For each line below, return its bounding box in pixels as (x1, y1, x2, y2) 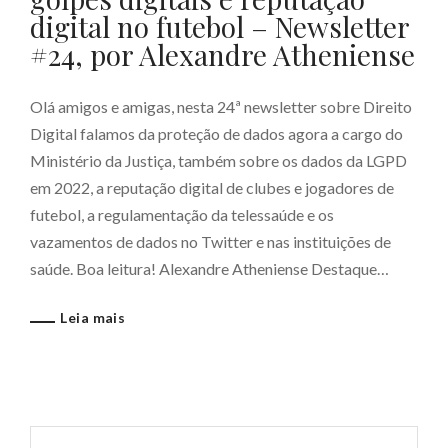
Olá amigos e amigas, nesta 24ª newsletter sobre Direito (30, 97, 412, 116)
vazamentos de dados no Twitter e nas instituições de (30, 232, 391, 251)
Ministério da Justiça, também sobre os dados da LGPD (30, 151, 407, 170)
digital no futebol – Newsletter (30, 8, 409, 45)
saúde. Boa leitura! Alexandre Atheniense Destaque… (30, 259, 389, 278)
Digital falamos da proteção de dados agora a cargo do (30, 124, 403, 143)
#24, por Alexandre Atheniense (30, 36, 415, 73)
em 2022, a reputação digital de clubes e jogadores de (30, 178, 394, 197)
